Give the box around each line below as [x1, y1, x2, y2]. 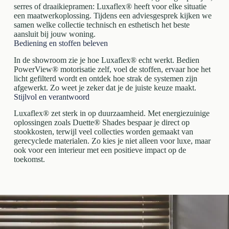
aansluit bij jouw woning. [13, 29, 96, 38]
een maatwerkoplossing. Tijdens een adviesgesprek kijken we [13, 11, 212, 20]
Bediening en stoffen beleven [13, 38, 108, 48]
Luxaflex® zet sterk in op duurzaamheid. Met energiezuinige [13, 109, 210, 118]
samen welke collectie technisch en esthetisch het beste [13, 20, 190, 29]
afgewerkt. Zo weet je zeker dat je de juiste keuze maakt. [13, 83, 196, 92]
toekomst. [13, 155, 45, 164]
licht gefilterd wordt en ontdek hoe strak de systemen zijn [13, 74, 197, 83]
